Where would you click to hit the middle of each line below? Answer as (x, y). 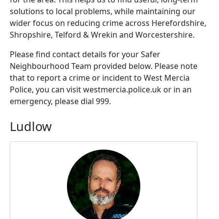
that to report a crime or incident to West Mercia (100, 77)
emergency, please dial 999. (60, 101)
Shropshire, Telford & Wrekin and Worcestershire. (102, 34)
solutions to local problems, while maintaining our (103, 11)
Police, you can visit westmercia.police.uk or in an (101, 89)
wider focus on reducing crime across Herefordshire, (108, 23)
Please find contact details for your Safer (85, 54)
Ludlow (31, 126)
